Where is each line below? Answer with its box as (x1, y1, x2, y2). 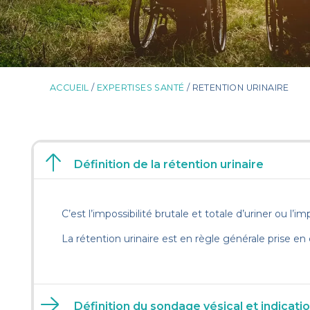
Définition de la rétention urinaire (74, 158, 264, 172)
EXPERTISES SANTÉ (97, 82, 185, 93)
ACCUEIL (50, 82, 89, 93)
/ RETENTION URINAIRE (184, 82, 289, 93)
